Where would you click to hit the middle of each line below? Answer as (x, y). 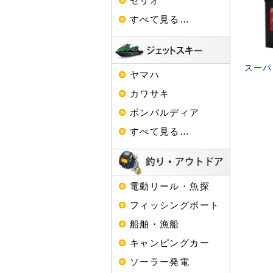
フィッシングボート (175, 205)
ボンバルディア (165, 112)
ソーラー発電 (160, 262)
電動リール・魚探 (170, 186)
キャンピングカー (170, 243)
